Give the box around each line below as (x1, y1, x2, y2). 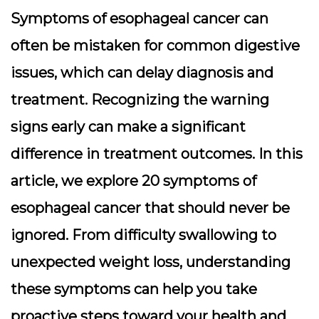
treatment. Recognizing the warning (11, 91, 269, 108)
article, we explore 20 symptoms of (11, 172, 256, 189)
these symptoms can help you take (11, 281, 257, 298)
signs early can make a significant (11, 118, 246, 135)
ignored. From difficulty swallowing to (11, 226, 276, 244)
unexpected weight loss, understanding (11, 253, 291, 271)
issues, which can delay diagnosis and (11, 64, 273, 81)
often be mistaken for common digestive (11, 37, 300, 54)
